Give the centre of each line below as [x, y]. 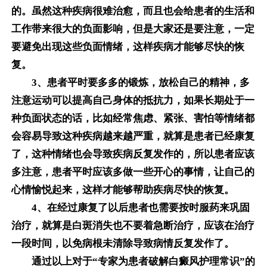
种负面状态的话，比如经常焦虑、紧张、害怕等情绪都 [133, 119]
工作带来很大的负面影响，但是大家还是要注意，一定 [133, 29]
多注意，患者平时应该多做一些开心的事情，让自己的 [133, 172]
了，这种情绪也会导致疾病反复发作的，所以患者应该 [133, 154]
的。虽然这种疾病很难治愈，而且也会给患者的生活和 [133, 11]
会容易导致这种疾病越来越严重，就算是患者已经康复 [133, 136]
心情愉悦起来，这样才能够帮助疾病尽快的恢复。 [122, 190]
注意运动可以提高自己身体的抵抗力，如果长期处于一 [133, 101]
